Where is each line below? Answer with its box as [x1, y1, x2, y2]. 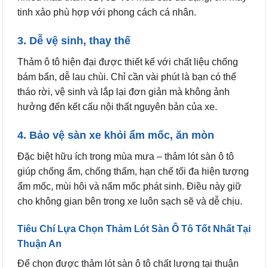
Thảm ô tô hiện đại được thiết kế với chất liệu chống [17, 57, 238, 68]
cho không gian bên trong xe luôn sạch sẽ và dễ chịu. [17, 196, 242, 206]
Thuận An [17, 238, 62, 249]
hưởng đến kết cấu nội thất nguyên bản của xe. [17, 102, 217, 112]
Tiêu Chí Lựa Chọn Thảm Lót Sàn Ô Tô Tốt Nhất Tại [17, 223, 251, 234]
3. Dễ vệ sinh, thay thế [17, 35, 130, 47]
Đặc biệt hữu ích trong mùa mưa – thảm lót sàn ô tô [17, 151, 234, 162]
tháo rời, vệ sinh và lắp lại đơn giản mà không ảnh [17, 87, 230, 98]
